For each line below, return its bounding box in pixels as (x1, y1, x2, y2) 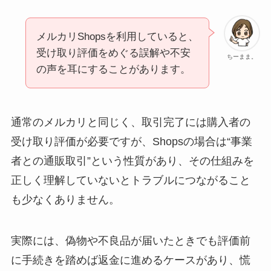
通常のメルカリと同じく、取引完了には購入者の (10, 116, 250, 128)
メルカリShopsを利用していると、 (36, 31, 198, 43)
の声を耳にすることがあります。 (36, 64, 191, 76)
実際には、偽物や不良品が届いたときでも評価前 (10, 234, 250, 247)
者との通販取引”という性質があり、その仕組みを (10, 154, 254, 167)
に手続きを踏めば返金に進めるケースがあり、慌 (10, 253, 250, 266)
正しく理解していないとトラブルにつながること (10, 174, 250, 186)
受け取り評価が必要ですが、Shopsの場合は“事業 (10, 135, 252, 148)
